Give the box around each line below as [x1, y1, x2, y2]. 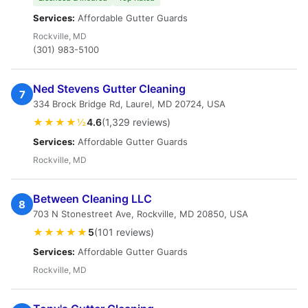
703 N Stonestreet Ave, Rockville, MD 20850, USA [33, 208, 248, 219]
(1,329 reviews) [102, 116, 170, 128]
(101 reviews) [94, 226, 154, 238]
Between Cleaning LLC [33, 192, 152, 206]
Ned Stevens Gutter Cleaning [33, 82, 186, 96]
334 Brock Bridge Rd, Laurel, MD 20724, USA [33, 98, 225, 109]
